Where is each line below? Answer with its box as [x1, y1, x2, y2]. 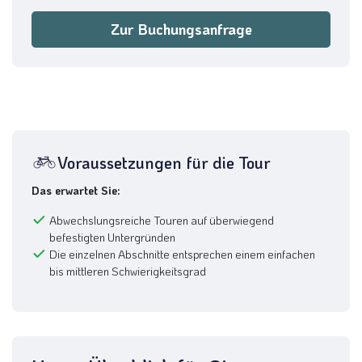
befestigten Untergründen [49, 229, 175, 245]
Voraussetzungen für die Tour [57, 151, 271, 173]
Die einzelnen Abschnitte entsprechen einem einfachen [49, 246, 315, 262]
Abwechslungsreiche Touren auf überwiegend [49, 212, 274, 228]
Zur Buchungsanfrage [110, 19, 252, 39]
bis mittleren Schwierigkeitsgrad [49, 263, 206, 279]
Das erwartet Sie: [32, 182, 120, 198]
